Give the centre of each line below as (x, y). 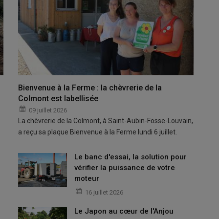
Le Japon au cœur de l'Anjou (124, 211)
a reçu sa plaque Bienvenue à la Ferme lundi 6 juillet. (98, 132)
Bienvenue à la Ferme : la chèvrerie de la (90, 88)
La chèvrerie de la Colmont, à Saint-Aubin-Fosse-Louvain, (106, 121)
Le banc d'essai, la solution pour (131, 157)
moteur (87, 179)
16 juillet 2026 (104, 193)
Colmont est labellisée (58, 99)
